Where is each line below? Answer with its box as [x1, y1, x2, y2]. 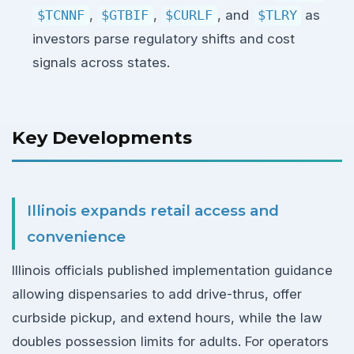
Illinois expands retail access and [27, 201, 279, 220]
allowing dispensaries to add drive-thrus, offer [12, 285, 302, 302]
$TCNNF [36, 7, 85, 23]
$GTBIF [101, 7, 149, 23]
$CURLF [165, 7, 213, 23]
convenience [27, 227, 126, 246]
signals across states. [32, 55, 171, 70]
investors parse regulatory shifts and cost [32, 31, 296, 47]
